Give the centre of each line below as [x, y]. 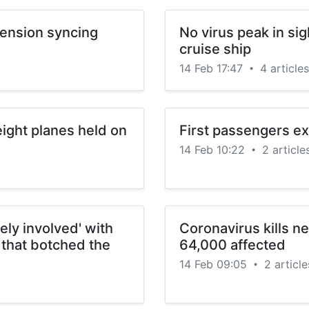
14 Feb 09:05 [215, 264]
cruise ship [215, 49]
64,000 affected [232, 245]
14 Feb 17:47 [213, 68]
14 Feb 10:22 [214, 150]
